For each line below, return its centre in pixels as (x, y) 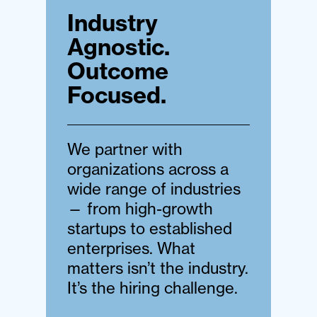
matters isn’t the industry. (158, 267)
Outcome (118, 70)
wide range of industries (154, 188)
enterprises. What (131, 248)
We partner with (125, 149)
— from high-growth (140, 208)
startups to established (150, 228)
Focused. (117, 94)
